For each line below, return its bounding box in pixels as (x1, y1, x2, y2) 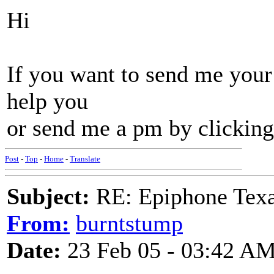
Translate (70, 154, 100, 163)
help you (7, 88, 88, 114)
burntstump (76, 210, 183, 236)
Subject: (7, 183, 90, 209)
